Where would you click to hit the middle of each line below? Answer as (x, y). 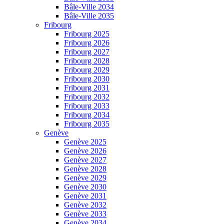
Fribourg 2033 (87, 106)
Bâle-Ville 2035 (89, 16)
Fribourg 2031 (87, 88)
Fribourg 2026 (87, 43)
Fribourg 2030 (87, 79)
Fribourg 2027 (87, 52)
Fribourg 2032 (87, 97)
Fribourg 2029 (87, 70)
